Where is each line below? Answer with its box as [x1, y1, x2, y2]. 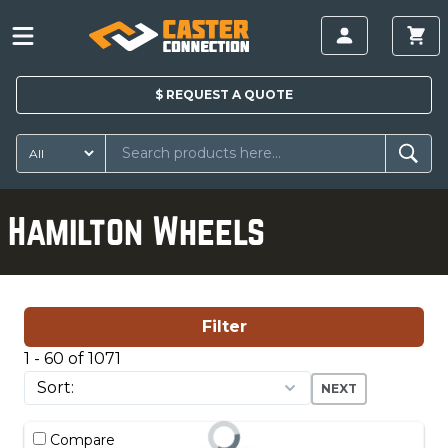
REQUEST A [166, 86, 241, 102]
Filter [201, 316, 247, 336]
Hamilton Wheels [8, 212, 265, 251]
